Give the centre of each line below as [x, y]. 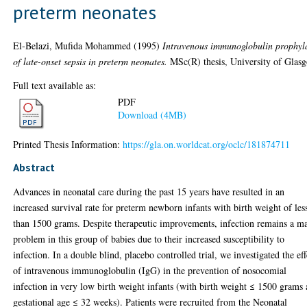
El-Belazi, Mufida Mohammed [72, 45]
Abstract [34, 167]
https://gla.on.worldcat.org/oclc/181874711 [207, 144]
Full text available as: [55, 85]
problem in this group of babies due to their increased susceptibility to [149, 238]
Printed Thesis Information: [68, 144]
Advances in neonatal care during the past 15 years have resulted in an [149, 191]
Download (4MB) [152, 115]
